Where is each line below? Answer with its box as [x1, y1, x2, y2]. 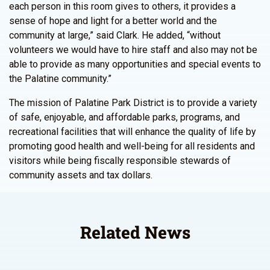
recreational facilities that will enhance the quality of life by [9, 126, 256, 137]
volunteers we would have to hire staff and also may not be [9, 44, 257, 55]
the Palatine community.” [9, 73, 111, 84]
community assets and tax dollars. [9, 169, 152, 181]
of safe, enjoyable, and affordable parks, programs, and [9, 111, 240, 123]
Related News [80, 221, 190, 243]
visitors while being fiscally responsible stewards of [9, 155, 231, 166]
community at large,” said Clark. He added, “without [9, 30, 221, 41]
